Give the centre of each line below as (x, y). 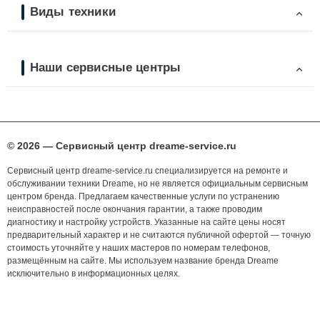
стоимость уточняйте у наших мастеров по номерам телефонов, (139, 248)
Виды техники (73, 11)
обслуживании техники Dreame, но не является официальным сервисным (157, 184)
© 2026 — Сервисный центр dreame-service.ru (122, 146)
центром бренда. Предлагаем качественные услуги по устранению (143, 197)
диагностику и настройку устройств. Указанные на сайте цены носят (146, 222)
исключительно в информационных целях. (94, 274)
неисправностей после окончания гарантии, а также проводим (135, 210)
